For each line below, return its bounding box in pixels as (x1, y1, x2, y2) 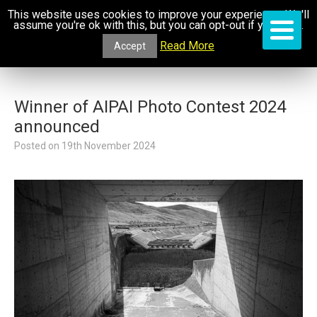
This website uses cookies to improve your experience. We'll (8, 7, 309, 21)
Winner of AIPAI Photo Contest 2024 (14, 97, 286, 117)
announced (14, 117, 100, 137)
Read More (160, 38, 214, 52)
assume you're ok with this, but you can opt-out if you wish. (13, 18, 304, 32)
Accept (114, 40, 146, 52)
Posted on (14, 140, 62, 151)
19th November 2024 (62, 140, 156, 151)
